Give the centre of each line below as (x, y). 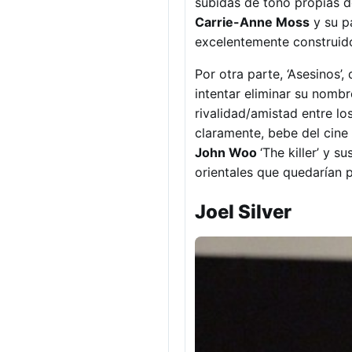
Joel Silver (243, 211)
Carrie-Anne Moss (252, 22)
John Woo (227, 152)
